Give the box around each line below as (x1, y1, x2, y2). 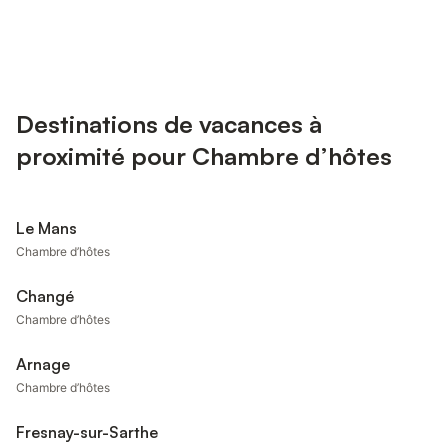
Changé (16, 286, 74, 306)
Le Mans (16, 218, 77, 238)
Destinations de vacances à (16, 109, 322, 139)
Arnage (16, 354, 70, 374)
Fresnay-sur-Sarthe (16, 422, 158, 442)
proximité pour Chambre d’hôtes (16, 141, 392, 171)
